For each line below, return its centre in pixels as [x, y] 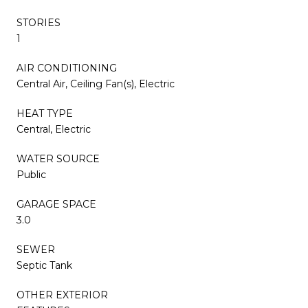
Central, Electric [54, 129]
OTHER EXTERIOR [62, 295]
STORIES [38, 22]
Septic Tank [44, 265]
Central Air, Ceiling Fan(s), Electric [96, 84]
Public [31, 174]
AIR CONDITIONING [67, 68]
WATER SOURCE [58, 158]
